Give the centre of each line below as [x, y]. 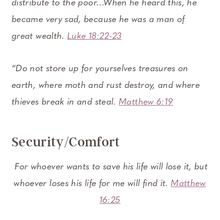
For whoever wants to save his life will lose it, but [110, 167]
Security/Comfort [66, 142]
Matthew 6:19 [146, 102]
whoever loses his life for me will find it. [93, 184]
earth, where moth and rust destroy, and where [106, 85]
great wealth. [40, 36]
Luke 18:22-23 [95, 36]
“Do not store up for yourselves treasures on [100, 69]
